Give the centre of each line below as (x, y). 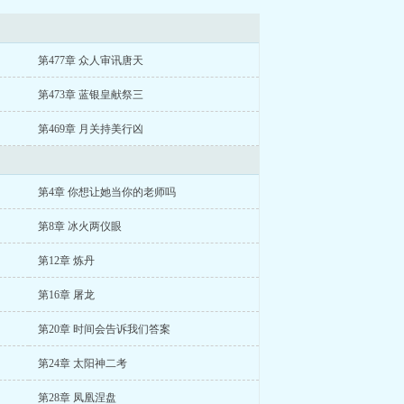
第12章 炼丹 (66, 261)
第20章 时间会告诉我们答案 (104, 329)
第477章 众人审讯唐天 (90, 60)
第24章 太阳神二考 (82, 363)
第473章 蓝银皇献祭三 (90, 95)
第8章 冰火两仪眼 (79, 226)
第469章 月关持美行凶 (90, 129)
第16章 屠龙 (66, 295)
